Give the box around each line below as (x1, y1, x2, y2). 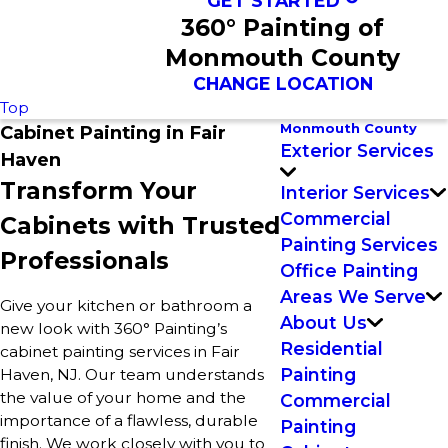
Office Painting (280, 259, 418, 281)
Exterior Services (280, 140, 434, 161)
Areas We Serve (280, 285, 426, 307)
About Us (280, 311, 367, 333)
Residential (280, 337, 383, 359)
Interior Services (280, 181, 430, 203)
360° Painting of (181, 13, 385, 42)
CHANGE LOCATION (192, 73, 373, 94)
